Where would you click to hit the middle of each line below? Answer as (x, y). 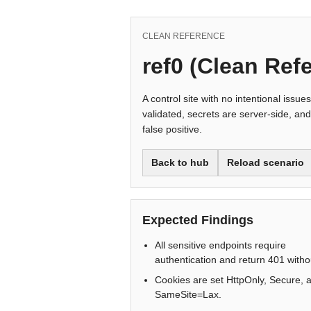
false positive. (172, 129)
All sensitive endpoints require (220, 245)
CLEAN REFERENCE (184, 36)
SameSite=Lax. (188, 294)
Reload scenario (266, 162)
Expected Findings (198, 220)
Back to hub (180, 162)
